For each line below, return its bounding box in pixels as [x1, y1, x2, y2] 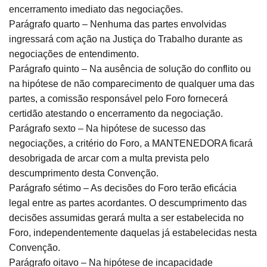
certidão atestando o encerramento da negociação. [9, 108, 223, 119]
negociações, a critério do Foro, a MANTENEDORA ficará [9, 138, 253, 149]
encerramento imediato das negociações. [9, 4, 183, 15]
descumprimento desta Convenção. [9, 168, 159, 179]
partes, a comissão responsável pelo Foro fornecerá [9, 94, 228, 104]
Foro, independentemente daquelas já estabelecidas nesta [9, 228, 257, 238]
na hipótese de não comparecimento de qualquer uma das [9, 79, 254, 89]
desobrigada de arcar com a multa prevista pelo [9, 153, 209, 164]
